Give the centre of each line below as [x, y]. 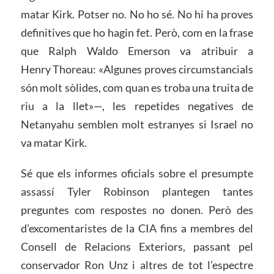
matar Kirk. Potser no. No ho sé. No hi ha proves [137, 14]
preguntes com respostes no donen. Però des [137, 209]
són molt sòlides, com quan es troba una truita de [137, 87]
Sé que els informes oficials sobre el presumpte [137, 173]
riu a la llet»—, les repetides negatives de [137, 106]
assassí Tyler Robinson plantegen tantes [137, 191]
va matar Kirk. [54, 142]
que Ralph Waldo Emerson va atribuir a [137, 50]
